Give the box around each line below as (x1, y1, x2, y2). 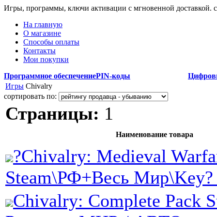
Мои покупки (23, 55, 69, 63)
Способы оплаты (23, 38, 79, 46)
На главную (23, 20, 62, 29)
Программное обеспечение (4, 72, 96, 80)
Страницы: (5, 103, 99, 124)
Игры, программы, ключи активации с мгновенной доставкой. (4, 4, 214, 12)
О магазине (23, 29, 61, 37)
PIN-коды (96, 72, 130, 80)
